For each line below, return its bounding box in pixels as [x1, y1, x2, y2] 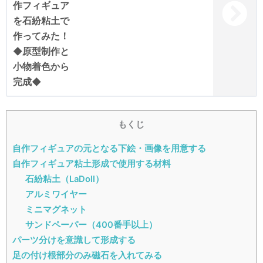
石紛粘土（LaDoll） [25, 174, 104, 185]
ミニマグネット [25, 204, 87, 215]
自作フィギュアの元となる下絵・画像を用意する [12, 143, 206, 154]
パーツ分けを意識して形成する [12, 235, 136, 246]
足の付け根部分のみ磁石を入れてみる [12, 250, 162, 261]
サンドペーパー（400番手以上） [25, 220, 158, 231]
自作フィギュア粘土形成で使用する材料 [12, 159, 171, 170]
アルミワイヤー [25, 189, 87, 200]
